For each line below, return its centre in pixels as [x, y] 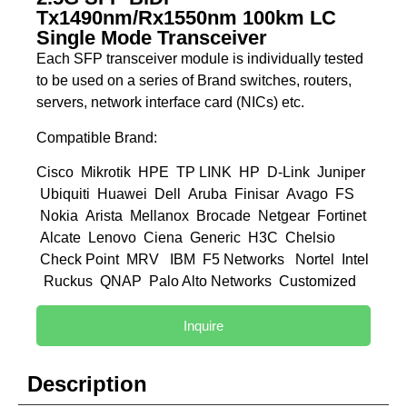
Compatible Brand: [97, 137]
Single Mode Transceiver [152, 38]
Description [87, 384]
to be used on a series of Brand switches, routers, [194, 81]
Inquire [203, 326]
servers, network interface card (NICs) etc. [170, 103]
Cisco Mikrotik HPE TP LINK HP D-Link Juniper [201, 173]
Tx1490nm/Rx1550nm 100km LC [186, 18]
